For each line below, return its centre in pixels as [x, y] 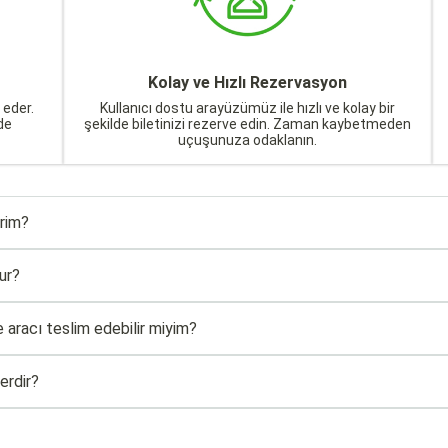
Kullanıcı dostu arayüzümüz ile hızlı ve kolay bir [248, 108]
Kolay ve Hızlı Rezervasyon [248, 82]
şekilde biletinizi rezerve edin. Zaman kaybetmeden [248, 124]
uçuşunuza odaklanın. [248, 140]
